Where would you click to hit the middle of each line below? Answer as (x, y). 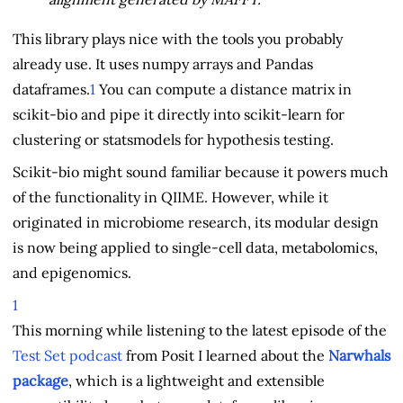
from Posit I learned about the (225, 355)
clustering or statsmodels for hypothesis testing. (173, 139)
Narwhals (359, 355)
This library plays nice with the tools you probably (178, 38)
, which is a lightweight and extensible (197, 380)
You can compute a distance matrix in (224, 89)
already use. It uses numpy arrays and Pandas (163, 63)
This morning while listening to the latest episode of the (200, 330)
